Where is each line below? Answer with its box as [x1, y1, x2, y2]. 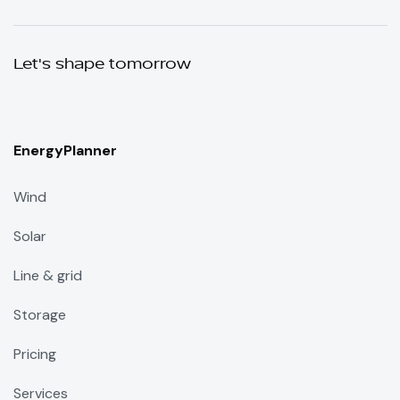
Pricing [12, 344, 56, 363]
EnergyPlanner [12, 140, 117, 160]
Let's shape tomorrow [12, 54, 191, 74]
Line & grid [12, 265, 82, 285]
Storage [12, 304, 66, 324]
